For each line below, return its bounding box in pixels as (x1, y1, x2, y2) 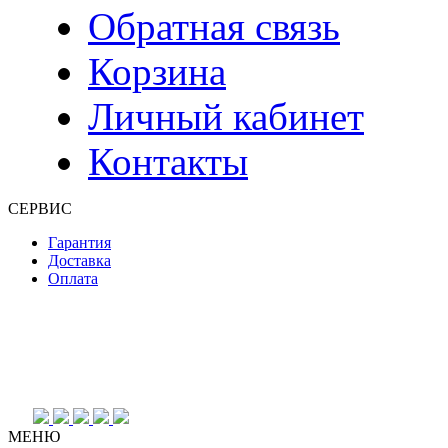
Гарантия (48, 234, 111, 252)
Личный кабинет (88, 95, 364, 139)
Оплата (48, 270, 98, 288)
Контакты (88, 140, 248, 184)
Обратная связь (88, 5, 340, 49)
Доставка (48, 252, 111, 270)
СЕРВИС (8, 200, 72, 218)
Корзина (88, 50, 226, 94)
